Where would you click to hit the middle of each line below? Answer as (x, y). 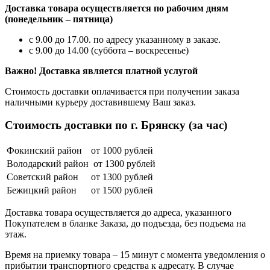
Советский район (42, 177)
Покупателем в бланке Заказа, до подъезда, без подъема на (125, 224)
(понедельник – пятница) (59, 19)
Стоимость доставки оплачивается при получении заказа (122, 91)
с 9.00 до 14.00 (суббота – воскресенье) (109, 50)
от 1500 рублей (122, 190)
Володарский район (48, 164)
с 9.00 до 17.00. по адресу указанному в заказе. (125, 39)
